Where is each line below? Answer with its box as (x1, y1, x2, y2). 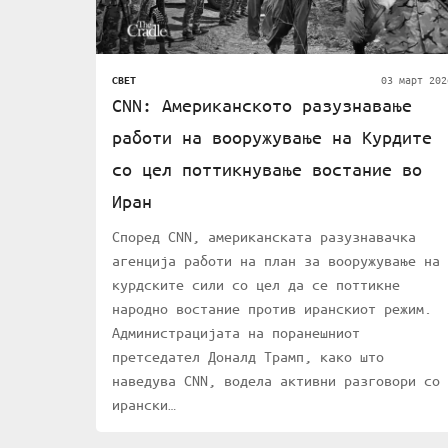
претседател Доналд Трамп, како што (112, 347, 384, 366)
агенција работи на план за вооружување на (112, 251, 440, 270)
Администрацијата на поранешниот (112, 323, 360, 342)
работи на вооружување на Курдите (112, 126, 432, 149)
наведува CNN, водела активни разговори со (112, 371, 440, 390)
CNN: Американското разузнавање (112, 94, 412, 117)
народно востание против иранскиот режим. (112, 299, 432, 318)
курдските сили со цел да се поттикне (112, 275, 400, 294)
